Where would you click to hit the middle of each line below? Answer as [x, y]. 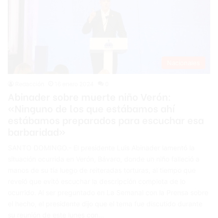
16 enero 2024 [74, 84]
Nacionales [183, 63]
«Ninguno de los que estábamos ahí [91, 108]
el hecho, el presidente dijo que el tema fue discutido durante [105, 203]
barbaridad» [37, 131]
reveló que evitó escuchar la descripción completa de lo [97, 181]
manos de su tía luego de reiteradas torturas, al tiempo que [102, 170]
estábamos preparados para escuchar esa [106, 119]
